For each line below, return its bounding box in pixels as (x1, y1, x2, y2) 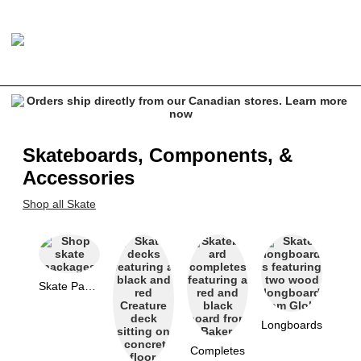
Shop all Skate (23, 197, 96, 210)
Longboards (261, 318, 322, 331)
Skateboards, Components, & (23, 144, 293, 166)
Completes (190, 344, 245, 357)
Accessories (23, 167, 135, 189)
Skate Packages (85, 280, 96, 293)
